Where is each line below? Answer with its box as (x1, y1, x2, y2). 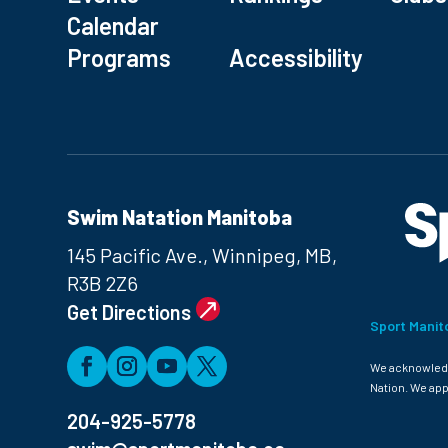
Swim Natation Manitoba (67, 205, 293, 230)
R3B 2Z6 (67, 271, 139, 296)
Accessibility (228, 43, 363, 73)
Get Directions (67, 300, 192, 325)
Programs (67, 43, 172, 73)
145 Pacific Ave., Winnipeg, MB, (67, 243, 338, 268)
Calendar (67, 11, 160, 41)
